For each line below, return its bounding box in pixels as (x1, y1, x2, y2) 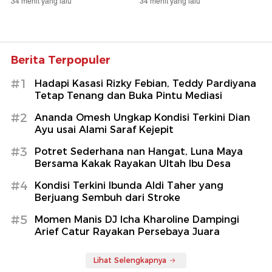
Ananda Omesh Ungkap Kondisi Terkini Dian (35, 111, 250, 123)
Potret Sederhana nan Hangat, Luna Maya (35, 145, 243, 157)
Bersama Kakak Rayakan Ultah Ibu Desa (35, 157, 231, 169)
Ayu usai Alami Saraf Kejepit (35, 123, 174, 135)
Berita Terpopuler (11, 53, 110, 67)
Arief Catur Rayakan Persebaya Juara (35, 225, 220, 237)
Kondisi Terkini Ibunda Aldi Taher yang (35, 179, 223, 191)
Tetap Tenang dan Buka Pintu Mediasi (35, 89, 222, 101)
